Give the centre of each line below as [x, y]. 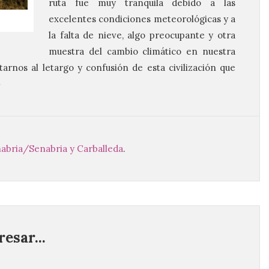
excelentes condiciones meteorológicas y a [142, 19]
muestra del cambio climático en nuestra [142, 51]
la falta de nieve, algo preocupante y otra [142, 35]
